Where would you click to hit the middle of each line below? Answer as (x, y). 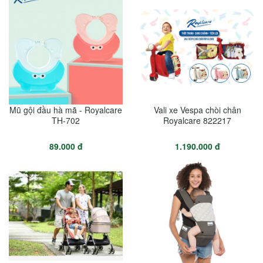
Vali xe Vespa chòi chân (197, 109)
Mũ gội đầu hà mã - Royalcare (66, 109)
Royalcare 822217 (197, 120)
